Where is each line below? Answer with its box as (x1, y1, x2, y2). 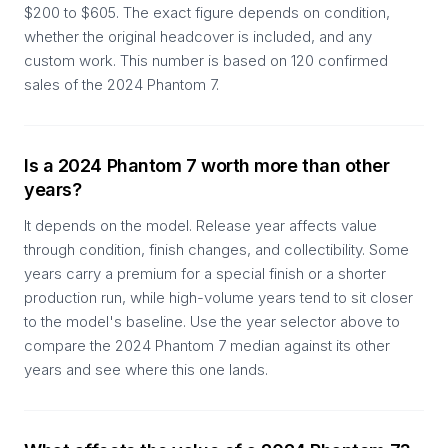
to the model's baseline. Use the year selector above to (24, 312, 400, 331)
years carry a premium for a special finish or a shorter (24, 264, 386, 283)
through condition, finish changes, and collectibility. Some (24, 240, 409, 259)
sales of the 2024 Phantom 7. (24, 75, 219, 94)
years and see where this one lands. (24, 360, 268, 379)
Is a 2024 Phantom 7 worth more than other (24, 155, 390, 176)
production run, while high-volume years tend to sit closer (24, 288, 413, 307)
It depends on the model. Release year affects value (24, 216, 377, 235)
